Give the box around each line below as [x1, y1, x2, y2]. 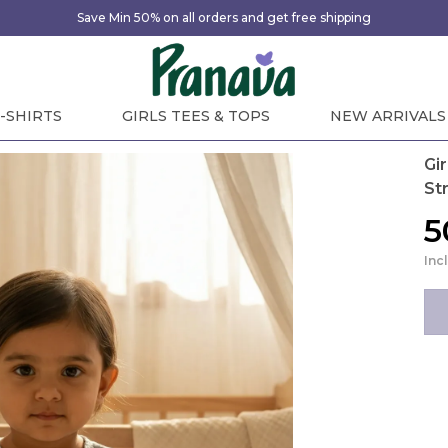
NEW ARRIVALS [329, 107, 446, 125]
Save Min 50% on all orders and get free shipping [77, 10, 371, 25]
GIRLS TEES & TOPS [121, 107, 270, 125]
